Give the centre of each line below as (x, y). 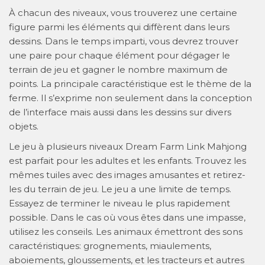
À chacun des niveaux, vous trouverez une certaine (123, 12)
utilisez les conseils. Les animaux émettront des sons (126, 231)
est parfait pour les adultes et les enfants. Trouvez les (127, 160)
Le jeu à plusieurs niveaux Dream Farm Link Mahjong (128, 146)
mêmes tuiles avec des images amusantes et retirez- (127, 174)
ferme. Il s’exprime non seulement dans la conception (130, 98)
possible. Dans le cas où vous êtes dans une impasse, (127, 217)
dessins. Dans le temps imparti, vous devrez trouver (124, 41)
